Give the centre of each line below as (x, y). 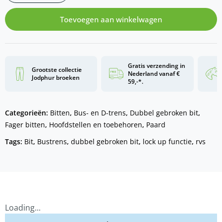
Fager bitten (25, 124)
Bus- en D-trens (100, 112)
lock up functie (167, 141)
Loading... (23, 207)
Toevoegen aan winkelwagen (111, 19)
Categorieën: (28, 112)
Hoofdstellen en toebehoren (96, 124)
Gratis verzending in (157, 65)
